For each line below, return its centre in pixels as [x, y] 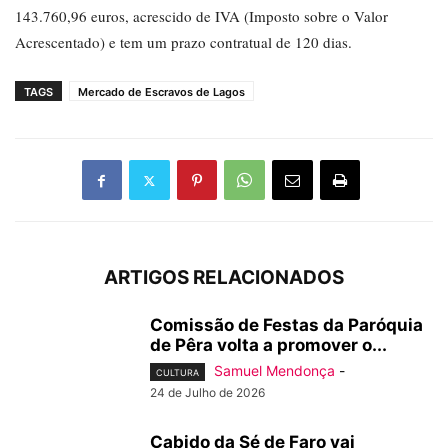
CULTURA [177, 373]
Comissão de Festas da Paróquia [286, 325]
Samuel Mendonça [274, 371]
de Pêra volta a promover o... [268, 345]
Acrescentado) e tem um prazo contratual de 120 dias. [183, 42]
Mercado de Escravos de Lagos [161, 92]
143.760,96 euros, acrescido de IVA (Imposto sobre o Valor [201, 16]
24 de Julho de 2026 [207, 393]
